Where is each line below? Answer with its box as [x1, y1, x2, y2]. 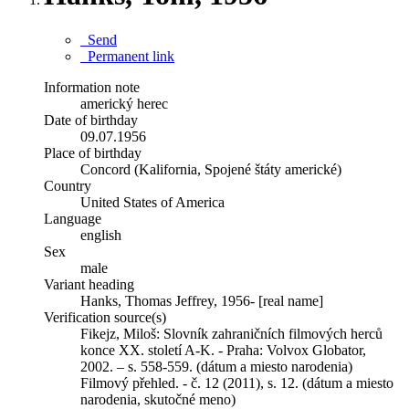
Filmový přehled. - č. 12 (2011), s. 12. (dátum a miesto [80, 374, 393, 391]
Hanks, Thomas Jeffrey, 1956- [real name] [80, 292, 323, 309]
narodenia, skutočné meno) [80, 391, 236, 407]
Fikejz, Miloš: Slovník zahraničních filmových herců [80, 325, 383, 341]
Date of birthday [44, 111, 138, 128]
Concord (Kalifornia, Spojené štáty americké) [80, 161, 341, 177]
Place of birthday [44, 144, 142, 161]
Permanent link [80, 47, 174, 64]
